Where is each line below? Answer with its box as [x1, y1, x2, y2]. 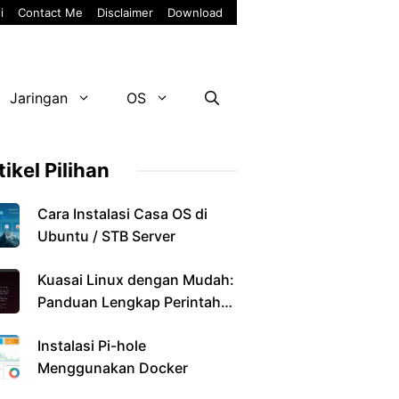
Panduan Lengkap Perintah [37, 293, 221, 311]
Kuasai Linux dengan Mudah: [37, 271, 234, 289]
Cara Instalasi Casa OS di [37, 205, 208, 223]
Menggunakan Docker [37, 359, 188, 377]
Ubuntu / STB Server [37, 227, 175, 245]
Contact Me [18, 5, 83, 20]
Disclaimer [97, 5, 153, 20]
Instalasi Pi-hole [37, 337, 146, 354]
